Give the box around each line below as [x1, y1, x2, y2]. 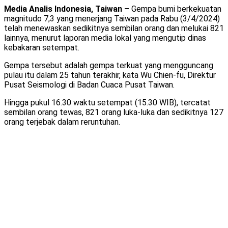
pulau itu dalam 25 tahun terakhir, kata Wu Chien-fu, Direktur [4, 70, 216, 80]
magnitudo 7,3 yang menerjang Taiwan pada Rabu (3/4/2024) [4, 13, 220, 23]
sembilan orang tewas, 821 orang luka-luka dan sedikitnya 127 [4, 107, 223, 117]
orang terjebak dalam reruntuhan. [4, 117, 120, 127]
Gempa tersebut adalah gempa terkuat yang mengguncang [4, 60, 213, 70]
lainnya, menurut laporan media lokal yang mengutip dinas [4, 33, 206, 43]
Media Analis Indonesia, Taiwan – [4, 4, 131, 14]
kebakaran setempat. [4, 42, 79, 52]
